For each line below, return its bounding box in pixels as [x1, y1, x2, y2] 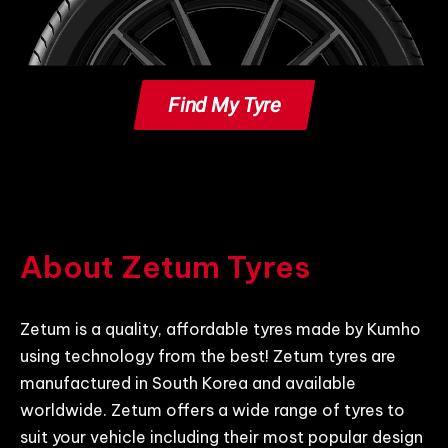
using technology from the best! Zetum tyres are [20, 346, 396, 367]
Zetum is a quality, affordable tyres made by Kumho [20, 319, 421, 340]
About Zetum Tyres [20, 248, 310, 287]
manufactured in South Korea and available [20, 373, 356, 394]
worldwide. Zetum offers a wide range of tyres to [20, 400, 405, 421]
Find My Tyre [165, 93, 283, 118]
